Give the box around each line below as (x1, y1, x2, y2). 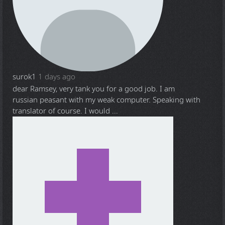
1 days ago (38, 71, 75, 82)
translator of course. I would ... (13, 105, 118, 117)
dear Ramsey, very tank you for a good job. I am (13, 83, 175, 94)
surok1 (13, 71, 36, 82)
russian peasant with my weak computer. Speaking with (13, 94, 200, 105)
